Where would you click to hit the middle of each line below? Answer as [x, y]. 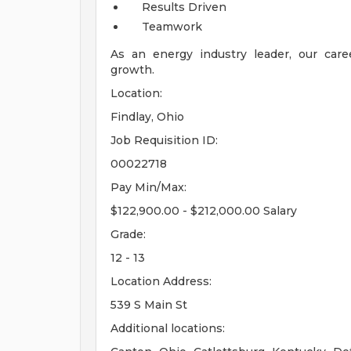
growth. [132, 70]
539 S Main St [149, 305]
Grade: [128, 234]
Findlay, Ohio [147, 117]
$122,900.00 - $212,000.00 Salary [204, 211]
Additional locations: [168, 328]
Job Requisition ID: [164, 140]
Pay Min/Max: [148, 187]
